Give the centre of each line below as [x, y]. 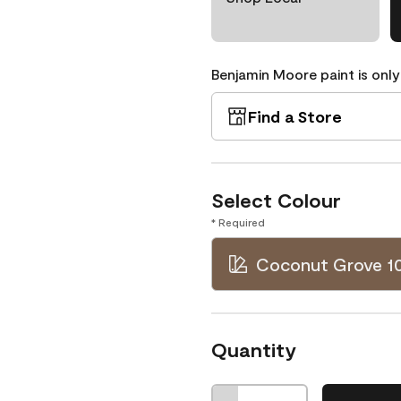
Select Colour [276, 200]
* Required [238, 222]
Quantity [254, 349]
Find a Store [295, 116]
